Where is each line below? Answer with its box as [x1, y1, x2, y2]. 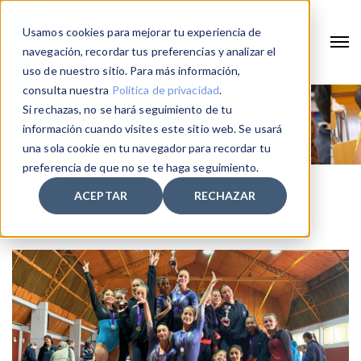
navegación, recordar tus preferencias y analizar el [23, 44, 276, 58]
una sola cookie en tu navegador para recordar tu [23, 141, 271, 155]
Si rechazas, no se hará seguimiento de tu [23, 102, 233, 116]
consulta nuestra [23, 83, 112, 97]
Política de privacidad [111, 83, 219, 97]
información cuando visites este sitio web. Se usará [23, 122, 283, 135]
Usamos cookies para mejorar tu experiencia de [23, 25, 262, 39]
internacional [59, 197, 122, 210]
